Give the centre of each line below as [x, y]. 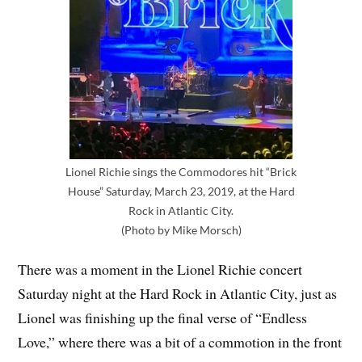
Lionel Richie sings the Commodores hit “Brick [181, 171]
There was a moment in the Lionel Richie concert [160, 269]
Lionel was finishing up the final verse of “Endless [163, 318]
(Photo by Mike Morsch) [181, 229]
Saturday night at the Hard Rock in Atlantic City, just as [178, 294]
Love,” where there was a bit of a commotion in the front [180, 342]
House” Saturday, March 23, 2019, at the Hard [181, 191]
